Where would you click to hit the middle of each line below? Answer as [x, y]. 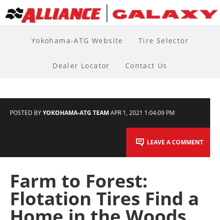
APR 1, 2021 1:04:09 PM [143, 112]
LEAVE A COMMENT [175, 142]
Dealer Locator [81, 66]
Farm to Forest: [79, 181]
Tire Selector [164, 41]
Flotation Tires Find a [104, 199]
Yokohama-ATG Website [77, 41]
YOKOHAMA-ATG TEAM [76, 112]
